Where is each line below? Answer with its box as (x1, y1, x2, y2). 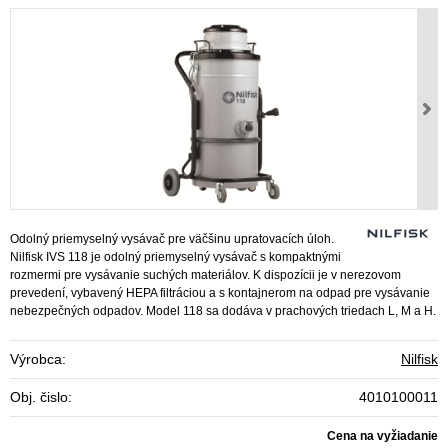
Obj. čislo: (10, 389, 72, 406)
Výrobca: (10, 351, 66, 368)
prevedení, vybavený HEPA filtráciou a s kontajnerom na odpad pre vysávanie (10, 286, 430, 301)
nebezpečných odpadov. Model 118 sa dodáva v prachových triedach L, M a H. (10, 304, 436, 319)
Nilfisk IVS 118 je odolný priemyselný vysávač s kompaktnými (10, 250, 341, 265)
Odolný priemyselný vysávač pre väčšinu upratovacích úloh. (10, 232, 334, 247)
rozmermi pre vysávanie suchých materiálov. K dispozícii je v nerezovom (10, 268, 401, 283)
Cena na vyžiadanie (327, 429, 438, 444)
